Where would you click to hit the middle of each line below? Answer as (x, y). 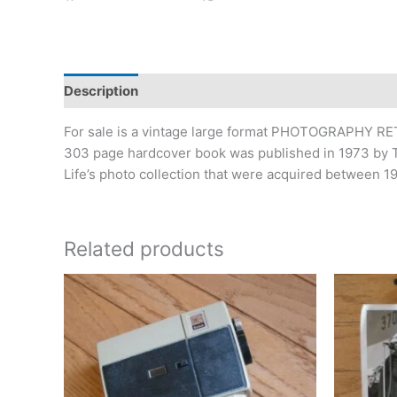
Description (101, 90)
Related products (144, 249)
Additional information (228, 90)
